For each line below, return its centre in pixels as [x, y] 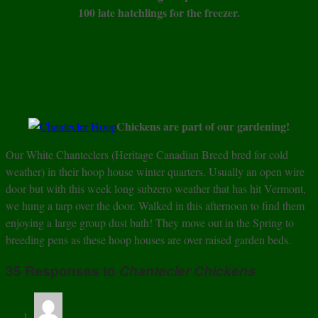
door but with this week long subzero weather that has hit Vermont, [156, 189]
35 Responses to [62, 270]
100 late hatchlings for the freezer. [159, 13]
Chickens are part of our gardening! [203, 126]
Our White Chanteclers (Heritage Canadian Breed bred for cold [147, 155]
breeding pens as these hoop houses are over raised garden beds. [148, 240]
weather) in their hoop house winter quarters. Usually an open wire [155, 172]
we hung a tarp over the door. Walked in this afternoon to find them [155, 206]
